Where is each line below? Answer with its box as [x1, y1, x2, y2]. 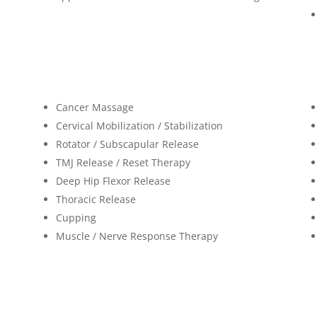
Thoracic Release [55, 192, 136, 207]
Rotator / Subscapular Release [55, 137, 199, 151]
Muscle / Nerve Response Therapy [55, 229, 218, 243]
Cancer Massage [55, 100, 134, 115]
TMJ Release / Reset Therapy [55, 156, 190, 170]
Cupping [55, 211, 96, 225]
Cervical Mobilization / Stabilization [55, 119, 223, 133]
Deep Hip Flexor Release [55, 174, 171, 188]
